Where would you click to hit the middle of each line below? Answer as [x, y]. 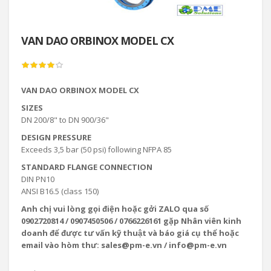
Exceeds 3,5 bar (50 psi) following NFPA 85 [96, 149]
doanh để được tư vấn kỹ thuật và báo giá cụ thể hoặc [130, 233]
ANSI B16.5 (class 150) [60, 191]
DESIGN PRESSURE [56, 137]
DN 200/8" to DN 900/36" [65, 120]
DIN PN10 [38, 179]
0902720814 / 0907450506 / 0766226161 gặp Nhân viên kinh [131, 221]
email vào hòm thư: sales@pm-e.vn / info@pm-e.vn [124, 245]
